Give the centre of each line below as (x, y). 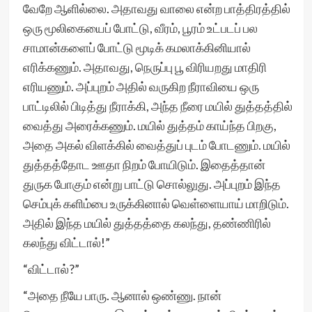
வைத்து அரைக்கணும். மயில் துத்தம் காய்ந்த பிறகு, (149, 125)
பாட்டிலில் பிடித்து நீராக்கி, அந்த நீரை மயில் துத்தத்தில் (157, 106)
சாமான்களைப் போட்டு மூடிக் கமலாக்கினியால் (136, 47)
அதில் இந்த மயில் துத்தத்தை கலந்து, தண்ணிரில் (147, 223)
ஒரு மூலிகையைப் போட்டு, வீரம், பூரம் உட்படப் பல (140, 28)
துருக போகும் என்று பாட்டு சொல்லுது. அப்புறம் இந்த (151, 184)
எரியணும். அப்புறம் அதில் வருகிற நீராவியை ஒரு (141, 86)
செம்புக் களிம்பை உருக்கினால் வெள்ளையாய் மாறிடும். (156, 203)
